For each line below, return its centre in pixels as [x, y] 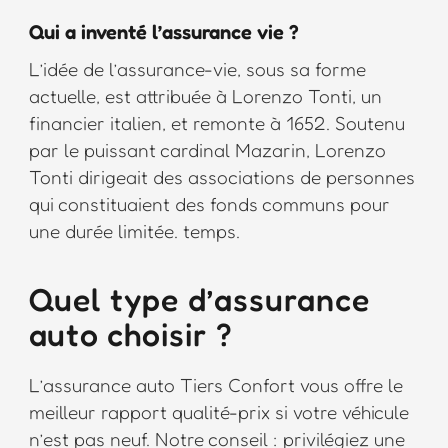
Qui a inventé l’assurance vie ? [163, 32]
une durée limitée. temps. [134, 231]
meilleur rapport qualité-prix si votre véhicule [218, 412]
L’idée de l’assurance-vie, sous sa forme [197, 69]
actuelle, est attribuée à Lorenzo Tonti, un [205, 96]
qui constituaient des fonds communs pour [209, 204]
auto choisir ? [130, 335]
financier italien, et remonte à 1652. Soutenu [216, 123]
